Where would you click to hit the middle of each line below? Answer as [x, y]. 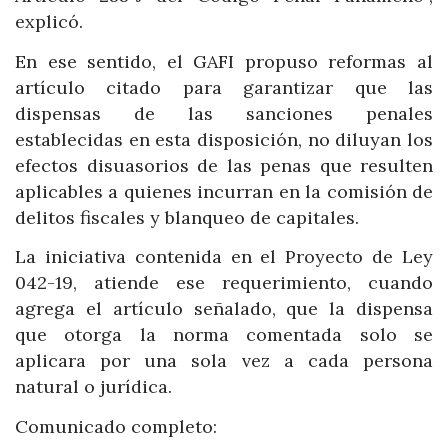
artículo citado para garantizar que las [224, 87]
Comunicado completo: [116, 426]
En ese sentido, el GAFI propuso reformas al [224, 61]
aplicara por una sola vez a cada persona [224, 361]
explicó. [49, 22]
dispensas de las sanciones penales [224, 113]
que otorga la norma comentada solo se [224, 335]
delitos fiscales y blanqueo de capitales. [187, 217]
